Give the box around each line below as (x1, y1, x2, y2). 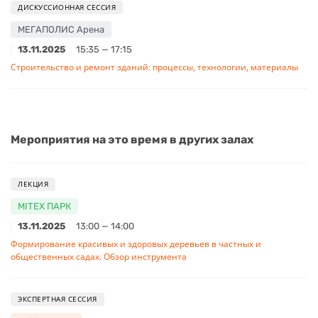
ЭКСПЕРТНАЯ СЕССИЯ (18, 293, 97, 304)
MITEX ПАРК (18, 200, 71, 212)
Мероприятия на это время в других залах (11, 132, 253, 146)
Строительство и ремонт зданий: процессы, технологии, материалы (11, 60, 298, 73)
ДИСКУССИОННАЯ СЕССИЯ (18, 1, 116, 12)
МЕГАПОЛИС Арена (18, 23, 104, 35)
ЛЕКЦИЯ (18, 178, 48, 189)
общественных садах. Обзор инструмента (11, 250, 187, 263)
